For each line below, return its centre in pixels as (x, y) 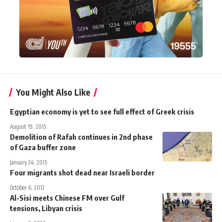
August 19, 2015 (28, 126)
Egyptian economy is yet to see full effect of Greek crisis (102, 111)
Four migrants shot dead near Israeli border (82, 172)
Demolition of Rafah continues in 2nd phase (81, 137)
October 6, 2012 (27, 187)
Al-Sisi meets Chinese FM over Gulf (67, 197)
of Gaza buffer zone (43, 147)
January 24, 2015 (28, 162)
